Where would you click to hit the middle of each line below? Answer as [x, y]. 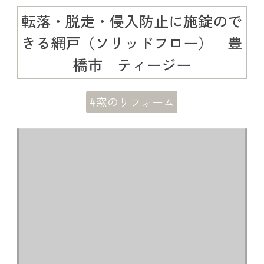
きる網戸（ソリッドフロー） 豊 [132, 42]
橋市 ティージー [132, 64]
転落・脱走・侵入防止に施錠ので [132, 20]
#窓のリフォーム [132, 102]
